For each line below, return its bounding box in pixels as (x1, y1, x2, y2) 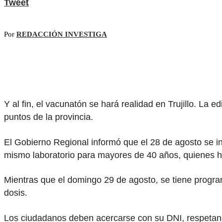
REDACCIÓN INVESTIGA (16, 30, 107, 39)
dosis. (4, 188, 27, 198)
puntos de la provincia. (4, 112, 93, 122)
